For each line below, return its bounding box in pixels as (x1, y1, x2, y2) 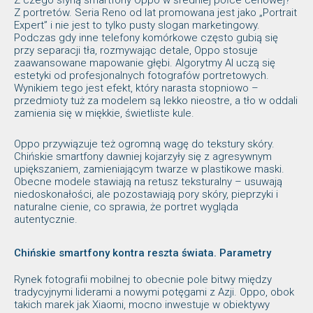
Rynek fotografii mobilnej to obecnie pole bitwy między (14, 272, 272, 286)
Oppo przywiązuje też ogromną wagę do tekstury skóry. (14, 137, 275, 150)
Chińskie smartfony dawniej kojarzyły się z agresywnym (14, 150, 272, 163)
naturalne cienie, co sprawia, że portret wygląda (14, 200, 238, 213)
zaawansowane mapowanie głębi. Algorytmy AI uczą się (14, 56, 275, 69)
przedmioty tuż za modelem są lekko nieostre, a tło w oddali (14, 94, 298, 107)
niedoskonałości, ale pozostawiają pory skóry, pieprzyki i (14, 187, 278, 201)
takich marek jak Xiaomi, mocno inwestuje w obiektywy (14, 298, 270, 311)
